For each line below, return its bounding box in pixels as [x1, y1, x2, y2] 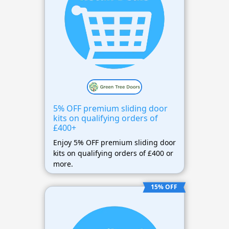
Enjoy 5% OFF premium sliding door [53, 138, 176, 148]
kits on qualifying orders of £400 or [53, 148, 173, 158]
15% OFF [151, 182, 178, 192]
